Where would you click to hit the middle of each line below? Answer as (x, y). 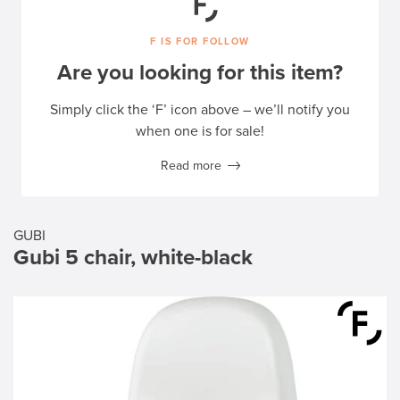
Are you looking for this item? (200, 72)
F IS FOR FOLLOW (200, 41)
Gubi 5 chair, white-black (133, 257)
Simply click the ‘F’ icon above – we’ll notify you (200, 109)
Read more (191, 165)
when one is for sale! (200, 131)
